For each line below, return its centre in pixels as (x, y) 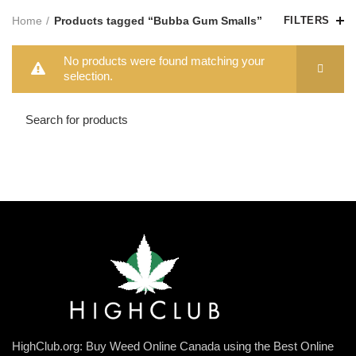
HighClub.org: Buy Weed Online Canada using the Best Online (173, 346)
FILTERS (306, 21)
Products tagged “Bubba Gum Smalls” (158, 21)
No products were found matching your (164, 61)
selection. (88, 76)
